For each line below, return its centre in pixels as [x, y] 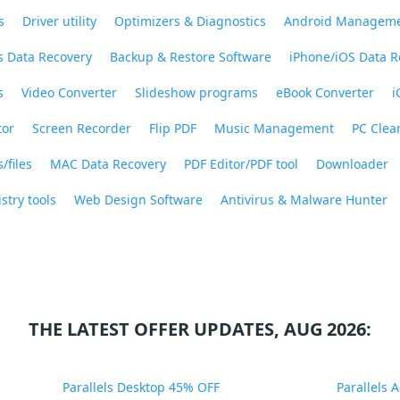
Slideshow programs [196, 92]
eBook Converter [325, 92]
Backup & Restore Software [190, 57]
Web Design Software [138, 200]
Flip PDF [172, 128]
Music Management [274, 128]
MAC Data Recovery [108, 164]
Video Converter [69, 92]
